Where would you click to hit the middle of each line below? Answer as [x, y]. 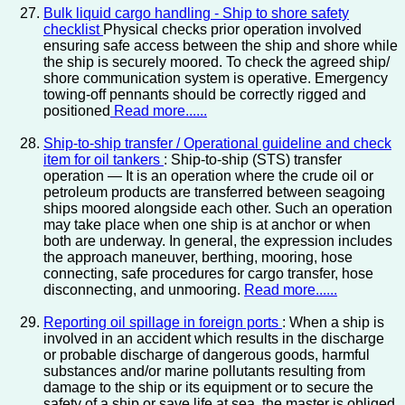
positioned [77, 111]
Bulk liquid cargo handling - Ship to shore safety [196, 14]
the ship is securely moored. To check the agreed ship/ [217, 62]
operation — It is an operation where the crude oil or [208, 176]
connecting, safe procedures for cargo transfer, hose [208, 274]
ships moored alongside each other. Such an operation [218, 209]
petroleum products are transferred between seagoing [214, 193]
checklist [73, 30]
